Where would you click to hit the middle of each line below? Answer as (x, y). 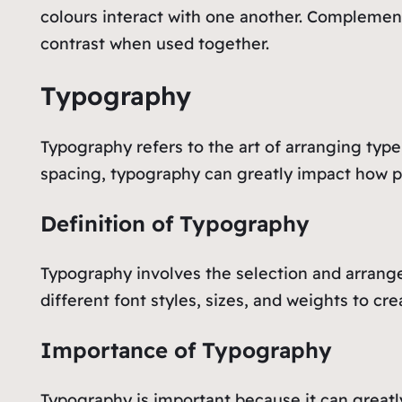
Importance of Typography (186, 350)
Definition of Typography (175, 223)
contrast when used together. (154, 43)
